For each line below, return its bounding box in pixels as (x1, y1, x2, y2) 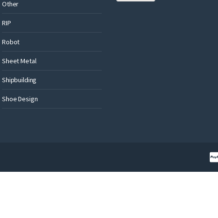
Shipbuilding (2, 75, 37, 84)
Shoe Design (2, 94, 38, 103)
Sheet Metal (2, 56, 36, 65)
